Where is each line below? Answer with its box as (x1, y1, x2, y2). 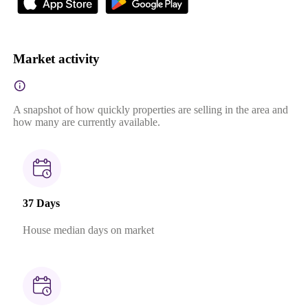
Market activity (12, 51, 100, 66)
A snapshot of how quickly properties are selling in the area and (12, 103, 288, 115)
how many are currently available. (12, 115, 160, 128)
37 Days (22, 197, 60, 209)
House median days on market (22, 224, 154, 236)
